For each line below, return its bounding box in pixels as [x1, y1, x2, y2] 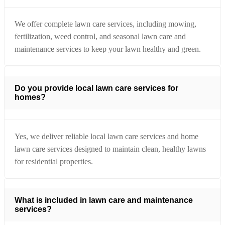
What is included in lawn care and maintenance [15, 196, 193, 205]
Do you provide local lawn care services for [15, 83, 178, 92]
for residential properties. [15, 157, 93, 166]
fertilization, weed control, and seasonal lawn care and [15, 32, 186, 41]
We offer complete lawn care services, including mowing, [15, 19, 196, 28]
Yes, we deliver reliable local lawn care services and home [15, 132, 198, 141]
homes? [15, 92, 46, 101]
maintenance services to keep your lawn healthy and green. [15, 44, 201, 53]
